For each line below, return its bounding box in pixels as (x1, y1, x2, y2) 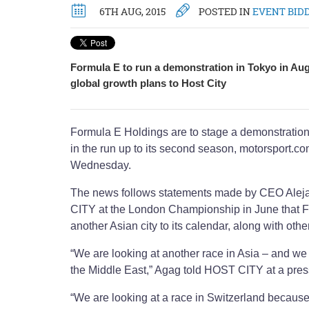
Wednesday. (70, 159, 131, 172)
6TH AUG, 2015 (99, 5, 166, 18)
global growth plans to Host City (70, 77, 226, 89)
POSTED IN (197, 5, 252, 18)
